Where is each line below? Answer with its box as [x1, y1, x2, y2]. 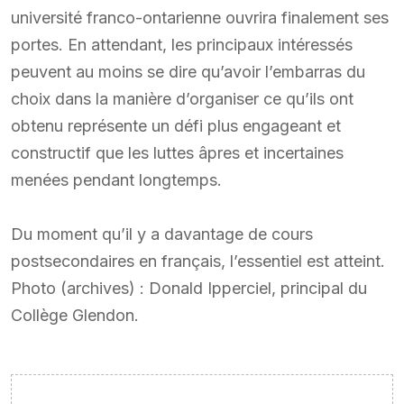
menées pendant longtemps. [11, 170, 222, 189]
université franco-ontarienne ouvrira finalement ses [11, 7, 389, 27]
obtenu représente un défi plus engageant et [11, 115, 341, 135]
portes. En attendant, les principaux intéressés [11, 34, 353, 54]
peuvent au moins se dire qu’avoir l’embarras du [11, 61, 365, 81]
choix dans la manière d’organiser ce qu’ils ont [11, 88, 353, 108]
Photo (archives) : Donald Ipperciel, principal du [11, 278, 367, 298]
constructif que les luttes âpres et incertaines [11, 142, 344, 162]
